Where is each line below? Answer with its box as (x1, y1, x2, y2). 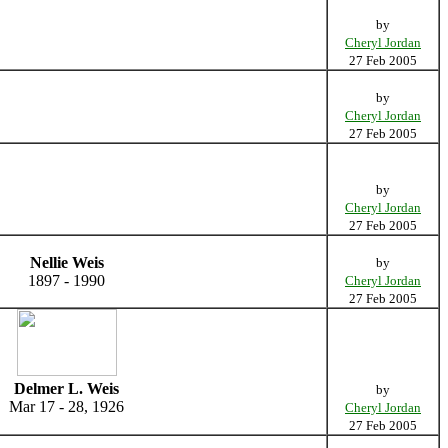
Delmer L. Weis (14, 379, 119, 397)
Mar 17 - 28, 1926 (9, 397, 124, 415)
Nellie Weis (29, 253, 104, 271)
